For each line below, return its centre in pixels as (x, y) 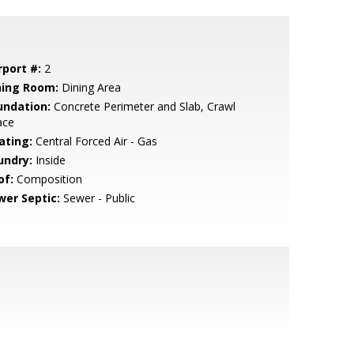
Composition (47, 179)
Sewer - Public (97, 198)
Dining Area (89, 87)
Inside (49, 160)
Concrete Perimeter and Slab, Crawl (143, 106)
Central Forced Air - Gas (94, 141)
